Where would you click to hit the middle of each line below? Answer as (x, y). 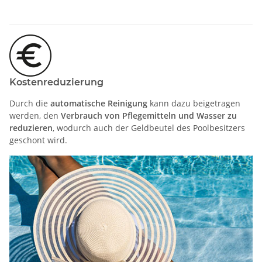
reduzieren (31, 127)
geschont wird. (38, 140)
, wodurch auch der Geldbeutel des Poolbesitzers (149, 127)
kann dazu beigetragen (194, 103)
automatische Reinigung (99, 103)
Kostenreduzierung (56, 82)
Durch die (30, 103)
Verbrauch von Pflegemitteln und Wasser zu (149, 115)
